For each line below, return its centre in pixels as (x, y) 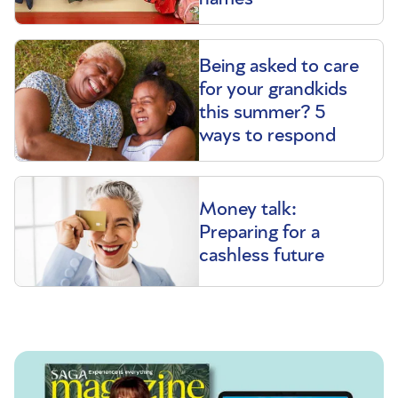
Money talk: (248, 208)
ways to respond (267, 135)
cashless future (262, 255)
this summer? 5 (263, 112)
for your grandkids (273, 89)
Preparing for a (259, 231)
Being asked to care (279, 66)
